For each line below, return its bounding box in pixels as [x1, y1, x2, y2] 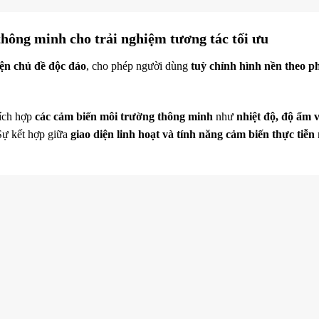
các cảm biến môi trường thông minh [35, 110, 213, 122]
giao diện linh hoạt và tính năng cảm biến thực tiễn [70, 127, 315, 140]
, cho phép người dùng [86, 59, 191, 72]
